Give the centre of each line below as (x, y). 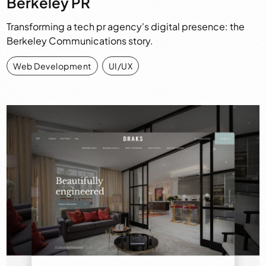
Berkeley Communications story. (80, 41)
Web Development (52, 66)
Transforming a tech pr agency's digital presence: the (126, 27)
